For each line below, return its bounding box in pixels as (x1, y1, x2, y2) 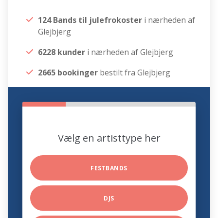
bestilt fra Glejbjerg (98, 67, 171, 78)
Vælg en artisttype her (57, 131, 161, 145)
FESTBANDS (91, 164, 127, 173)
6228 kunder (38, 47, 86, 58)
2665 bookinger (38, 67, 98, 78)
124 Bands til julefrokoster (38, 15, 145, 26)
